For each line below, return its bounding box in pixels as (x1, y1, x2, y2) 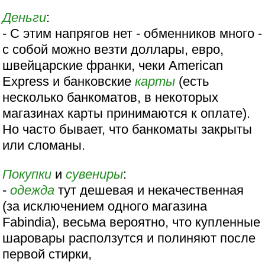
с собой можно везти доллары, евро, (2, 41, 224, 57)
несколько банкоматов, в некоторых (2, 89, 219, 105)
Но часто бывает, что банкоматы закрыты (2, 121, 253, 137)
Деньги (2, 9, 47, 25)
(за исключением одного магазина (2, 199, 208, 214)
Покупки (2, 167, 52, 182)
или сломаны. (2, 137, 86, 153)
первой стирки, (2, 247, 92, 262)
